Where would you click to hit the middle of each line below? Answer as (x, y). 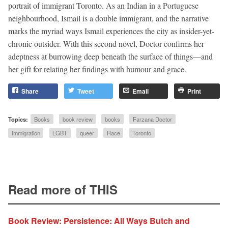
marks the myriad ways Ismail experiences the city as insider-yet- (111, 31)
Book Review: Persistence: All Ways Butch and (99, 220)
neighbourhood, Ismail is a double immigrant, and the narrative (108, 18)
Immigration (26, 133)
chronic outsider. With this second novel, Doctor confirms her (106, 43)
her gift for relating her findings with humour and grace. (97, 69)
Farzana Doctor (152, 119)
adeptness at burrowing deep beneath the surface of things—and (110, 56)
